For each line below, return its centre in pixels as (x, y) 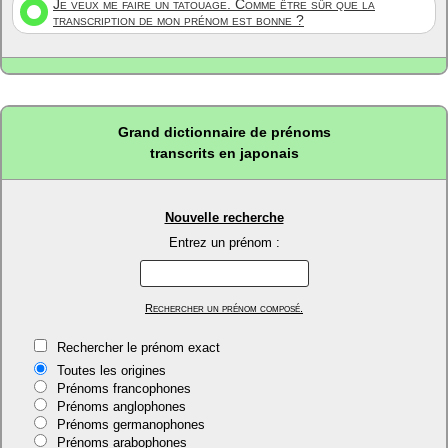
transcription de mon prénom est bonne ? (178, 20)
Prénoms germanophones (130, 424)
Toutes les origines (111, 370)
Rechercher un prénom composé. (223, 308)
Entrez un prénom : (224, 242)
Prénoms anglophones (121, 406)
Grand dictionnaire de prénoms (224, 132)
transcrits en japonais (224, 153)
